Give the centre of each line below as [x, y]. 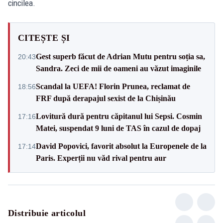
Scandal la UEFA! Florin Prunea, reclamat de [113, 86]
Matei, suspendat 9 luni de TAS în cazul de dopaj [118, 128]
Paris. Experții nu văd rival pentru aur [101, 158]
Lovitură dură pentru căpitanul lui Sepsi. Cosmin [119, 116]
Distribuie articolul [47, 213]
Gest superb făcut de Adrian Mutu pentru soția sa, [120, 56]
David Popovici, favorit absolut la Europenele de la [121, 146]
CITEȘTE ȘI [44, 38]
